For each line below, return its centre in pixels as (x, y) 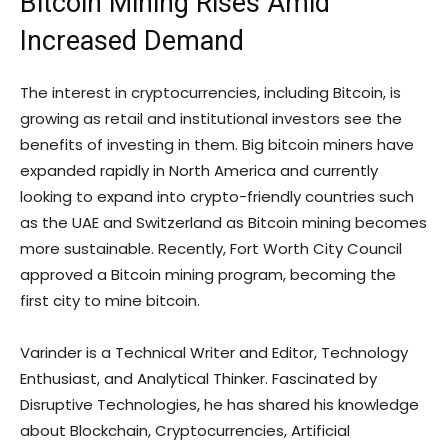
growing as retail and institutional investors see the (211, 119)
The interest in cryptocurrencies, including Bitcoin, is (210, 93)
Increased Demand (132, 41)
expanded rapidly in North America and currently (199, 171)
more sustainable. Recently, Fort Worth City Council (211, 249)
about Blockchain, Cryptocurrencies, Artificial (185, 431)
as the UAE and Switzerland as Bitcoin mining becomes (223, 223)
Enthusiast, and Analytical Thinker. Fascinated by (198, 379)
